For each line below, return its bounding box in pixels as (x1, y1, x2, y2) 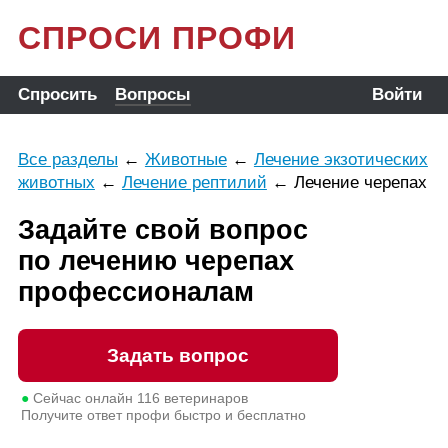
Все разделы (17, 150, 118, 169)
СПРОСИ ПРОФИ (17, 20, 296, 56)
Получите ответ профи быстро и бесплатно (20, 407, 306, 423)
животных (17, 173, 95, 192)
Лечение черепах (293, 173, 427, 192)
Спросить (17, 85, 97, 104)
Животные (144, 150, 227, 169)
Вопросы (114, 85, 191, 104)
